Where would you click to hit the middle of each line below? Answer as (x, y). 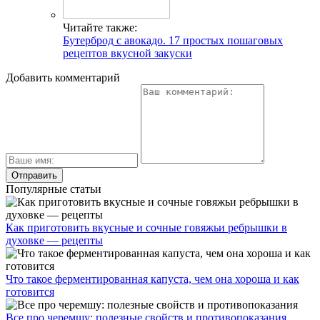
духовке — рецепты (54, 240)
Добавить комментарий (63, 77)
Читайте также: (100, 27)
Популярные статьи (54, 189)
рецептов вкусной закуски (127, 53)
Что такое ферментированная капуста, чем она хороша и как (152, 279)
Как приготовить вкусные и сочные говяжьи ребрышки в (146, 227)
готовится (30, 292)
